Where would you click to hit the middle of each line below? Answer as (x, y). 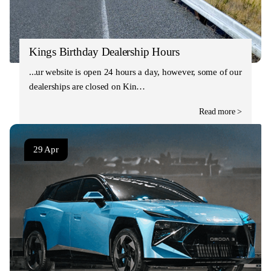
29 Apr (46, 149)
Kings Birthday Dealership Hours (105, 51)
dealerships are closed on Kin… (87, 86)
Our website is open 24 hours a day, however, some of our (135, 72)
